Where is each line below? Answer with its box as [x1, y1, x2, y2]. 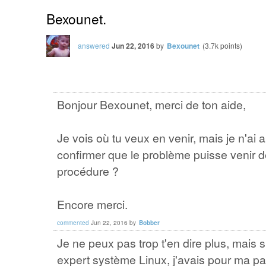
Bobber [139, 218, 160, 227]
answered [78, 40, 110, 51]
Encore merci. [57, 195, 128, 213]
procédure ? [57, 162, 119, 179]
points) [218, 40, 242, 51]
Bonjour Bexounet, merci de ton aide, [57, 96, 246, 113]
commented [57, 218, 89, 227]
